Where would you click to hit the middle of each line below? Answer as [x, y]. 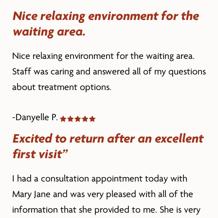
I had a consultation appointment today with [100, 178]
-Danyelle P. [35, 117]
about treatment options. [62, 87]
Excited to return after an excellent [107, 138]
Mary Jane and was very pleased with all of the [102, 194]
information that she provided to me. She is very [106, 209]
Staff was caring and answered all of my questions [109, 71]
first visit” [39, 154]
